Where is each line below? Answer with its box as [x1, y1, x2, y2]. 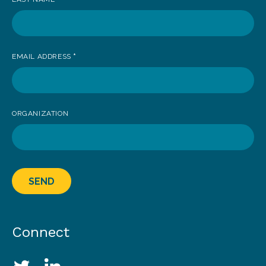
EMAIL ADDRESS [12, 52, 74, 61]
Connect [12, 224, 69, 241]
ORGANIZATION [12, 109, 69, 118]
